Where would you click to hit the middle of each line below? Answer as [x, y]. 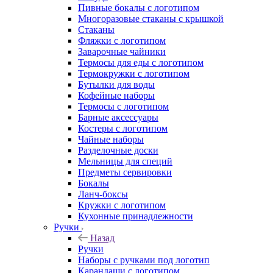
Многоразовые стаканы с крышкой [151, 18]
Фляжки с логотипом [122, 40]
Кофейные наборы [116, 95]
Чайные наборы [111, 139]
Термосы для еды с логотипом [141, 62]
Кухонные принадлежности [136, 216]
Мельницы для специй [125, 161]
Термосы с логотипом [123, 106]
